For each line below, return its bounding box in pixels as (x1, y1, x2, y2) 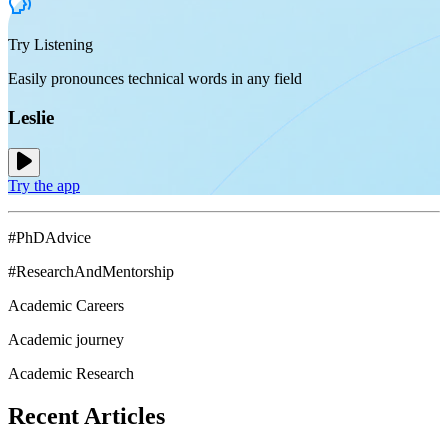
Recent (8, 402, 79, 429)
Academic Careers (8, 296, 124, 314)
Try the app (8, 176, 80, 194)
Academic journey (8, 330, 124, 348)
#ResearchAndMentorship (8, 262, 174, 280)
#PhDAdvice (8, 228, 91, 246)
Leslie (8, 106, 54, 128)
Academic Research (8, 364, 134, 382)
